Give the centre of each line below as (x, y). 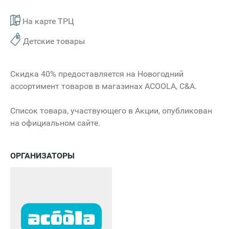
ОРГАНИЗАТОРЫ (42, 156)
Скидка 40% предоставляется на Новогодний (97, 74)
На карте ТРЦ (47, 21)
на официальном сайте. (55, 123)
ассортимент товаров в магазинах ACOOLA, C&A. (104, 86)
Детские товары (54, 41)
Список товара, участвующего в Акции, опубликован (111, 111)
